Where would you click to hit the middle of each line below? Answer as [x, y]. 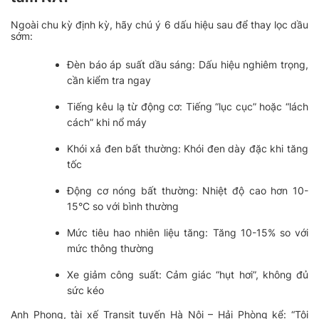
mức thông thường [110, 249]
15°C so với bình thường [122, 206]
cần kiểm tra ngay [109, 80]
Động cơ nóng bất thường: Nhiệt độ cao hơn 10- [187, 191]
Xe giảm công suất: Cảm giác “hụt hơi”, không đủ [187, 275]
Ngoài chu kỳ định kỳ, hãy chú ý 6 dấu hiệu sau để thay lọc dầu [159, 25]
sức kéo [85, 291]
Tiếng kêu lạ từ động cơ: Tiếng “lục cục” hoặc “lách [187, 107]
